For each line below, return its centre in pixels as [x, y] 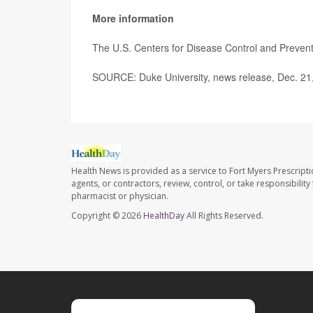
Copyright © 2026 [107, 216]
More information [133, 18]
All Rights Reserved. [224, 216]
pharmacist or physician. [120, 196]
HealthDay [164, 216]
